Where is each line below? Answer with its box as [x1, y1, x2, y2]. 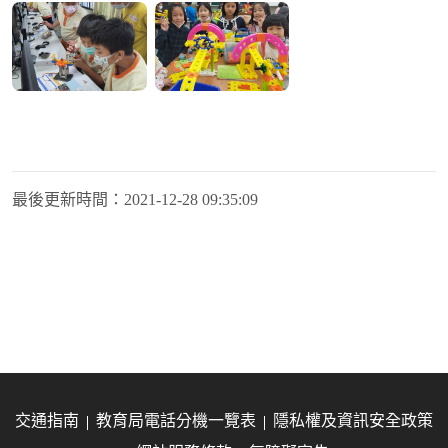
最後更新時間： [12, 191, 124, 209]
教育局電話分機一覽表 [96, 412, 256, 430]
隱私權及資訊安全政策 [273, 412, 433, 430]
